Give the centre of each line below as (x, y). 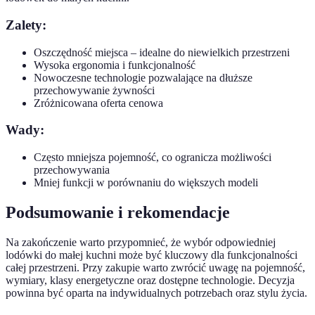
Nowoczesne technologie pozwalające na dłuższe (143, 77)
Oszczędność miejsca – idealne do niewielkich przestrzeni (162, 52)
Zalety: (26, 25)
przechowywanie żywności (94, 90)
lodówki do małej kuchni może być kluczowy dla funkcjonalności (152, 255)
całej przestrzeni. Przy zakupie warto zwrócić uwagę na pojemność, (155, 267)
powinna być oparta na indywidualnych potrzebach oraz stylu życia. (156, 292)
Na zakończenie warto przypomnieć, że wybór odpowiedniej (141, 242)
